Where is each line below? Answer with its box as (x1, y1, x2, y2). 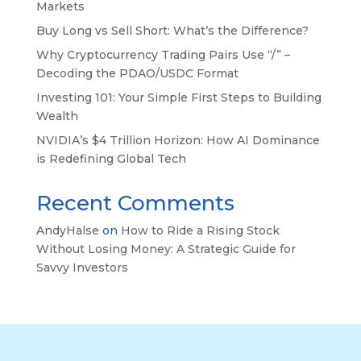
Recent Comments (35, 189, 234, 216)
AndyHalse (35, 222, 99, 238)
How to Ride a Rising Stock (120, 222, 280, 238)
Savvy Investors (35, 259, 128, 275)
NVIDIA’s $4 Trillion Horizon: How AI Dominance (35, 132, 320, 147)
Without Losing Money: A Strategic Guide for (35, 241, 296, 256)
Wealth (35, 108, 78, 123)
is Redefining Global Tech (35, 151, 186, 166)
